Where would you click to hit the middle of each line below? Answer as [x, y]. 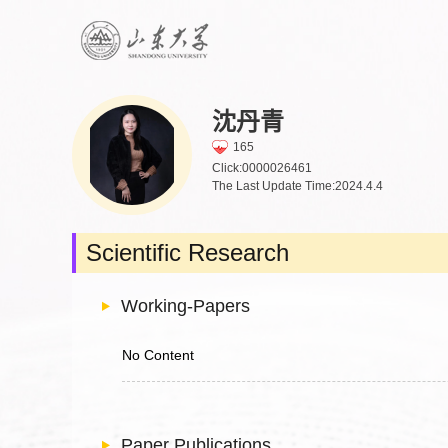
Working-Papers [185, 306]
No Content [158, 355]
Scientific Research [187, 252]
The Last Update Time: [273, 185]
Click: [227, 167]
